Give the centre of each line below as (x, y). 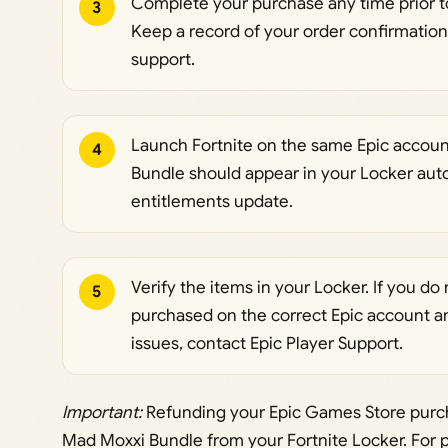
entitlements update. (211, 202)
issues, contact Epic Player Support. (266, 344)
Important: (101, 413)
